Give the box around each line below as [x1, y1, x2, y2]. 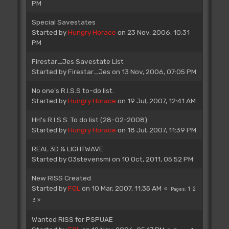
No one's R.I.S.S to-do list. [31, 86, 114, 95]
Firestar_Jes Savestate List [31, 57, 124, 65]
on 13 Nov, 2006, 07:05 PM [110, 67, 196, 76]
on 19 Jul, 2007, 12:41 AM [116, 96, 196, 105]
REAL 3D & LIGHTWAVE [31, 144, 103, 153]
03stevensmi [67, 154, 110, 163]
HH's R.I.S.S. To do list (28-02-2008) [31, 115, 147, 124]
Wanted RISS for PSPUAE [31, 215, 113, 223]
